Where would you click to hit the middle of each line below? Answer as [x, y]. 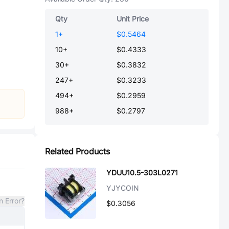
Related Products [77, 151]
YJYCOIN [123, 188]
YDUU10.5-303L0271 [142, 173]
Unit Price [133, 19]
